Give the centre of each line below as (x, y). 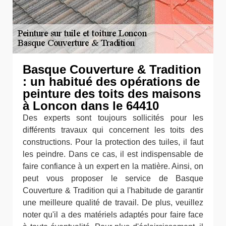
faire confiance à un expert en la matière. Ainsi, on (113, 166)
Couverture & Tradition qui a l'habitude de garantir (113, 190)
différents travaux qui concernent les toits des (113, 130)
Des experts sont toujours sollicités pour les (113, 118)
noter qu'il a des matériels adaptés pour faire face (113, 215)
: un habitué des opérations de (111, 81)
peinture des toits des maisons (112, 94)
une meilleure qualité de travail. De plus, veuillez (113, 203)
